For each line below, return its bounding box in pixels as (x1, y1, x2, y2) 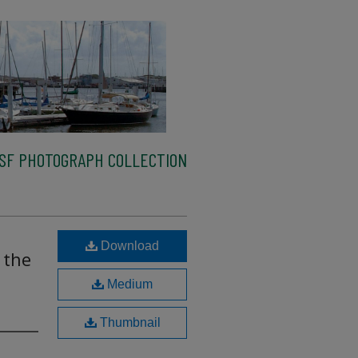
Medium (104, 277, 153, 291)
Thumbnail (96, 316, 161, 329)
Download (97, 239, 159, 253)
